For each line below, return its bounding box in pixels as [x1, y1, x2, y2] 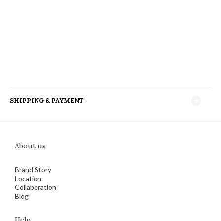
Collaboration [15, 183, 56, 191]
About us [15, 142, 46, 150]
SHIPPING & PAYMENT [10, 96, 84, 105]
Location [15, 174, 41, 183]
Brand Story [15, 165, 51, 174]
